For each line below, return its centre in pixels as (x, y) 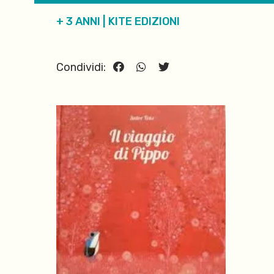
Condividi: (82, 67)
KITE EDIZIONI (144, 21)
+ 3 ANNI (78, 21)
